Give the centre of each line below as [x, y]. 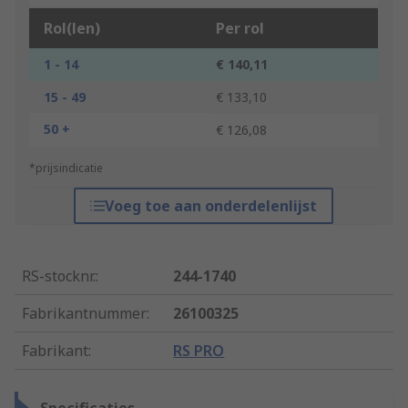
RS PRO [199, 351]
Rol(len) [72, 29]
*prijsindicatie [66, 168]
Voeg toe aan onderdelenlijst [211, 206]
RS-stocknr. [59, 276]
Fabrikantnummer [84, 314]
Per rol [240, 29]
